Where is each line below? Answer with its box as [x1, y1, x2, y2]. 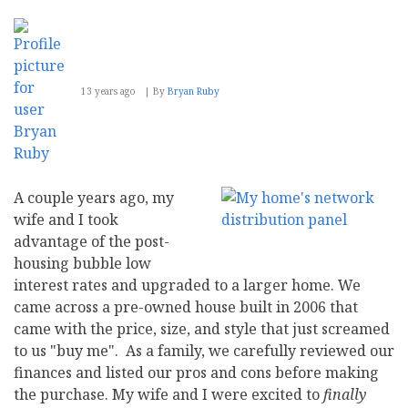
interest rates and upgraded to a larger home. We [14, 275, 361, 296]
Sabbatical [76, 15, 127, 29]
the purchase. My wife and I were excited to [14, 384, 323, 405]
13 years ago [81, 85, 136, 98]
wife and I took [14, 209, 118, 230]
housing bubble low [14, 253, 151, 274]
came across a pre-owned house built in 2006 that [14, 297, 358, 318]
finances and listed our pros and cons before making [14, 362, 379, 383]
